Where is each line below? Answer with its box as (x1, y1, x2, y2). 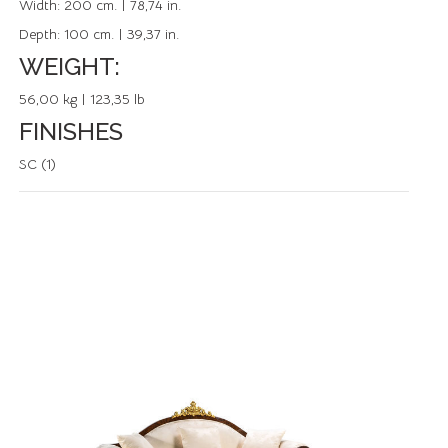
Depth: (19, 25, 64, 43)
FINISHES (19, 117, 123, 146)
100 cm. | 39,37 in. (64, 25, 179, 43)
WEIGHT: (19, 52, 120, 81)
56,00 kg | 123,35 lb (19, 90, 145, 108)
